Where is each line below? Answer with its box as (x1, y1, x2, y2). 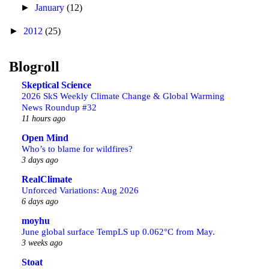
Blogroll (9, 59, 59, 74)
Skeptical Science (22, 80, 91, 90)
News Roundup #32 (22, 102, 97, 112)
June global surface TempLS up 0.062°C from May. (22, 226, 215, 237)
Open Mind (22, 133, 68, 143)
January (35, 2, 67, 13)
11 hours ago (22, 113, 65, 123)
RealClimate (22, 174, 72, 184)
